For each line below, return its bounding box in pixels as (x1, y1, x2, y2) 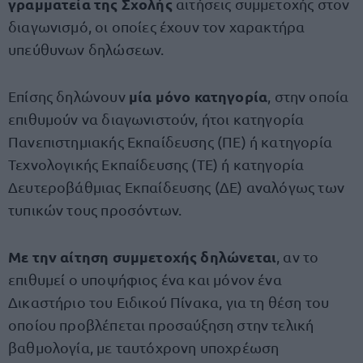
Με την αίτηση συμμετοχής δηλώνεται (8, 247, 277, 266)
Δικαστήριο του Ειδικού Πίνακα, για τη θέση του (8, 293, 330, 310)
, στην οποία (267, 88, 349, 105)
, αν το (276, 248, 319, 265)
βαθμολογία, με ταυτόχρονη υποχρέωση (8, 339, 280, 356)
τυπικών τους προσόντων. (8, 201, 182, 218)
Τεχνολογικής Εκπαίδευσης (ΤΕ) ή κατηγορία (8, 156, 305, 173)
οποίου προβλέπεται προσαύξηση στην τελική (8, 316, 314, 333)
